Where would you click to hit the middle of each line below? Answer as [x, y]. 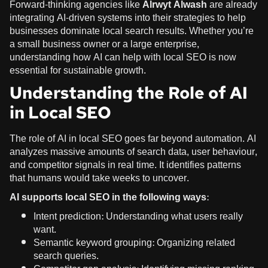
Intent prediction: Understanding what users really [138, 216]
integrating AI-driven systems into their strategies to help [128, 17]
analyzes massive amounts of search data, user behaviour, [133, 151]
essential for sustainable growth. [78, 70]
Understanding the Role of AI [129, 92]
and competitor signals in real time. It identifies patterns [125, 165]
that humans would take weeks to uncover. [99, 178]
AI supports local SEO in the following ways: [109, 197]
